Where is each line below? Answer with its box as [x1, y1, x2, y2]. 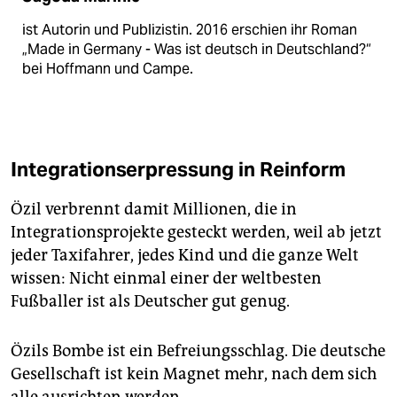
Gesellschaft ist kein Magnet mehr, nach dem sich [11, 363, 377, 384]
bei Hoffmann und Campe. [22, 58, 193, 78]
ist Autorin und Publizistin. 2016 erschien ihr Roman [22, 19, 357, 39]
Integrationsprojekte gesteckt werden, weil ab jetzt [11, 222, 382, 242]
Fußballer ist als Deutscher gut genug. [11, 291, 290, 311]
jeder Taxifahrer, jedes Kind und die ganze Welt [11, 245, 359, 265]
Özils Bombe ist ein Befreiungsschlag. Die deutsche [11, 340, 385, 361]
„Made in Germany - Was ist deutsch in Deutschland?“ [22, 39, 371, 58]
